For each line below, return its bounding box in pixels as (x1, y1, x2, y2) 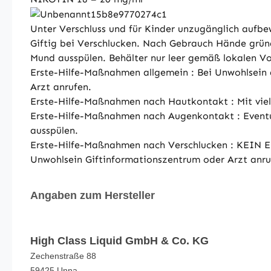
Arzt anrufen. (30, 81, 91, 93)
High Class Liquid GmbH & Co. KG (30, 235, 209, 247)
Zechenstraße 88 (30, 251, 96, 261)
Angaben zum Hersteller (30, 189, 155, 202)
